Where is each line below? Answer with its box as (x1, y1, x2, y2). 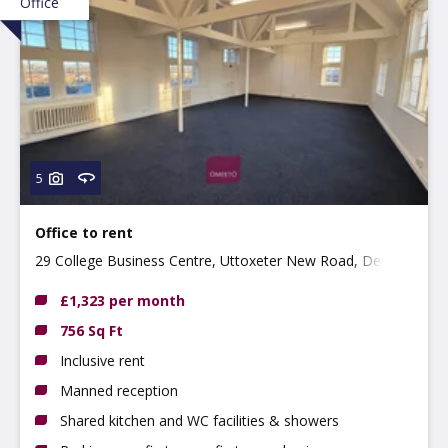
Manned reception (60, 380, 178, 400)
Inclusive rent (60, 350, 145, 370)
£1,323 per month (60, 290, 185, 310)
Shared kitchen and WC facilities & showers (60, 410, 339, 430)
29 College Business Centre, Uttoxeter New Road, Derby (35, 250, 401, 270)
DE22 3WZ (35, 275, 104, 295)
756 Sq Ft (60, 320, 123, 340)
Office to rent (35, 222, 133, 242)
